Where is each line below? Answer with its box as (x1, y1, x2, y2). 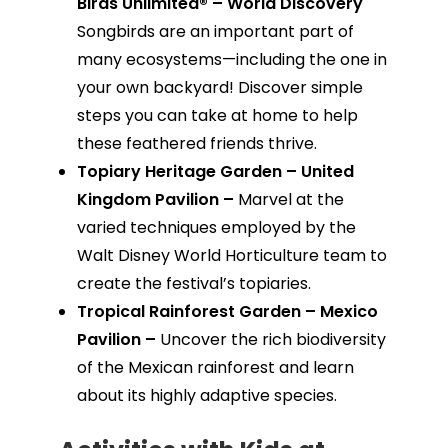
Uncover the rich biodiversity (159, 328, 386, 352)
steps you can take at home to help (76, 104, 358, 128)
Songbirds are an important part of (76, 20, 354, 44)
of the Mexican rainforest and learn (76, 356, 354, 380)
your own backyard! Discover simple (76, 76, 363, 100)
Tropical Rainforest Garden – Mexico (76, 300, 378, 324)
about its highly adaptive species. (76, 384, 337, 408)
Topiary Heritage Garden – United (76, 160, 354, 184)
